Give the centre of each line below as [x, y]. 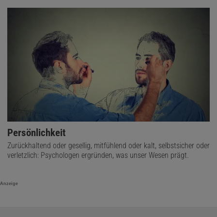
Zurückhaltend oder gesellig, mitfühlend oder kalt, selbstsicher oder [108, 146]
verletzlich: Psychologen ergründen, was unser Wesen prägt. [98, 155]
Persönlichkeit [36, 133]
